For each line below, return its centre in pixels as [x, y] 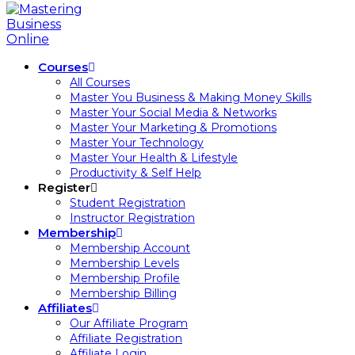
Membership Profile [125, 278]
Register [64, 187]
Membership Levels [124, 263]
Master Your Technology [137, 143]
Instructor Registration [132, 218]
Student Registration [128, 203]
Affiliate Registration [126, 338]
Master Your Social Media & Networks [173, 113]
